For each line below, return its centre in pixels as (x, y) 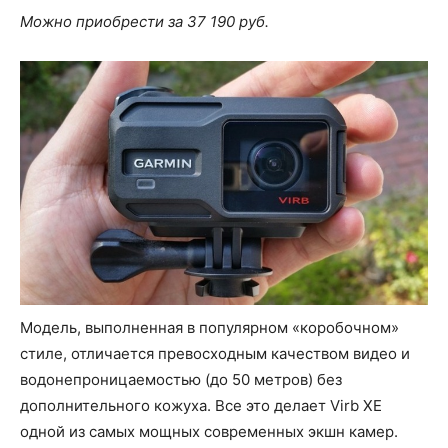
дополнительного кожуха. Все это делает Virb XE (201, 406)
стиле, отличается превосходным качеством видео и (215, 354)
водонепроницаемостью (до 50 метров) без (181, 380)
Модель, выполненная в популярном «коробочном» (209, 328)
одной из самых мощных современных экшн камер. (209, 432)
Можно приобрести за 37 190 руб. (144, 22)
